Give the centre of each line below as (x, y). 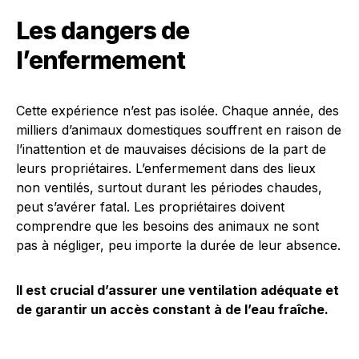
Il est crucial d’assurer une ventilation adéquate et (177, 290)
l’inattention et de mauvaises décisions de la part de (171, 149)
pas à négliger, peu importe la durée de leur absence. (178, 245)
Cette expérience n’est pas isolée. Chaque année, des (177, 111)
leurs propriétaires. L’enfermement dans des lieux (166, 168)
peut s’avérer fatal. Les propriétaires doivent (150, 207)
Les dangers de (103, 30)
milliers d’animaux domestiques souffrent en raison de (179, 130)
